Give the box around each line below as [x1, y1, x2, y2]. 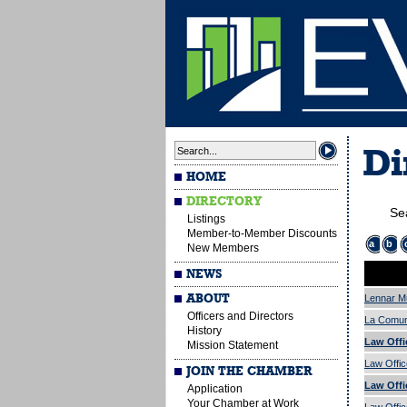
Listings [187, 213, 225, 225]
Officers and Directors [187, 310, 293, 323]
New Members [187, 242, 259, 254]
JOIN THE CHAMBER [186, 365, 313, 378]
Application [187, 382, 243, 395]
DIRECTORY [186, 195, 263, 208]
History [187, 324, 222, 337]
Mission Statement [187, 339, 278, 352]
